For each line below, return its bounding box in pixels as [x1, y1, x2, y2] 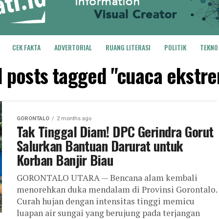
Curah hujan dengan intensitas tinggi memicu [17, 196, 195, 207]
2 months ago [57, 115, 91, 122]
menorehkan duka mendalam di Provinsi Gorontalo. [17, 184, 217, 195]
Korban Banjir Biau [17, 150, 113, 170]
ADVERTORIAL [54, 42, 92, 52]
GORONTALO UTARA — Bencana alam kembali [17, 172, 197, 183]
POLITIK [164, 42, 186, 52]
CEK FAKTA [12, 42, 41, 52]
